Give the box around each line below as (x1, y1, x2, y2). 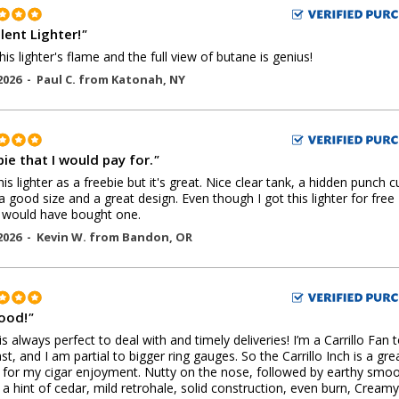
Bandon (122, 229, 169, 245)
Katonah (111, 71, 163, 87)
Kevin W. (37, 229, 89, 245)
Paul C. (37, 71, 78, 87)
